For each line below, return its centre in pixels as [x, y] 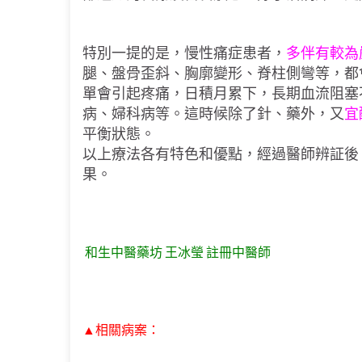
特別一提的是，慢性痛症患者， [184, 53]
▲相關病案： [121, 329]
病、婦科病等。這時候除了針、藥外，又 [213, 113]
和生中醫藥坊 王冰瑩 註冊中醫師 [177, 252]
